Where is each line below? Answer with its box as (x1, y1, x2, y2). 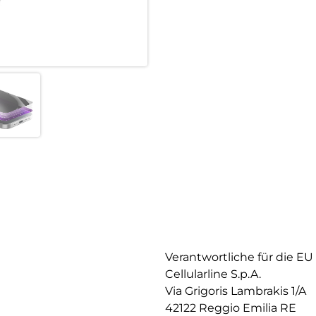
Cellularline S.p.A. (165, 267, 261, 281)
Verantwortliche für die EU (165, 250, 313, 264)
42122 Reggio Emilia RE (165, 300, 296, 315)
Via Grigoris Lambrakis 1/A (165, 284, 306, 298)
